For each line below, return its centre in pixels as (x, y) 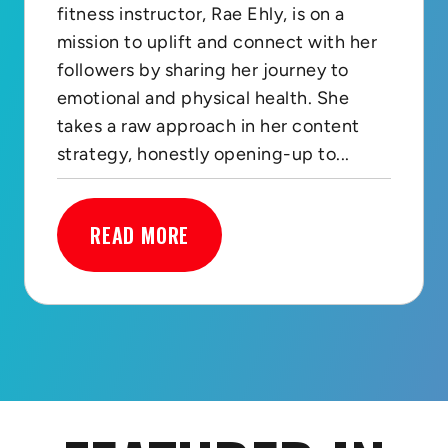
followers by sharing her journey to (202, 69)
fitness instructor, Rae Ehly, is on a (200, 13)
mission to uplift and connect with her (217, 41)
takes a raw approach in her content (208, 125)
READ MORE (139, 234)
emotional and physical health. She (203, 97)
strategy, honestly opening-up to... (203, 153)
